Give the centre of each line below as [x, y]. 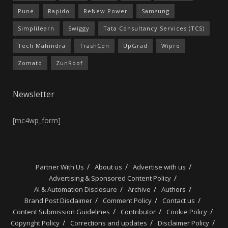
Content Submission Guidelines [61, 211]
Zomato [30, 63]
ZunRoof [69, 63]
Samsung [155, 11]
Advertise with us [159, 167]
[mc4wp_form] [37, 120]
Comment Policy [127, 200]
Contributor [138, 211]
